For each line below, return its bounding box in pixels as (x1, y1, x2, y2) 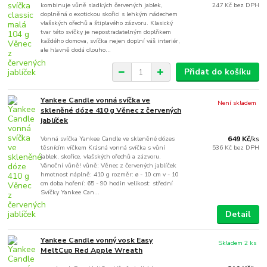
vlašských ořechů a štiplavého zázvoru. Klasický (41, 18, 173, 28)
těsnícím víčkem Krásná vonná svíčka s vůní (41, 143, 166, 153)
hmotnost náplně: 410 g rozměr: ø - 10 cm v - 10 (41, 170, 179, 179)
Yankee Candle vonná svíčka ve (41, 95, 151, 105)
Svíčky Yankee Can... (41, 188, 100, 197)
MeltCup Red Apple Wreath (41, 245, 143, 255)
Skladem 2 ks (218, 238, 257, 247)
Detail (225, 209, 251, 221)
